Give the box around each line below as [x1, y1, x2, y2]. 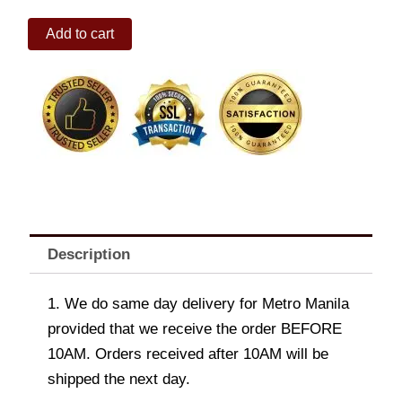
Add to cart [46, 26, 114, 42]
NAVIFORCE [26, 19, 98, 34]
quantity [26, 109, 71, 124]
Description [48, 245, 131, 263]
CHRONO [26, 73, 82, 88]
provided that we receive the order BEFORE [48, 320, 342, 338]
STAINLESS [26, 55, 93, 70]
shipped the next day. [48, 371, 190, 389]
